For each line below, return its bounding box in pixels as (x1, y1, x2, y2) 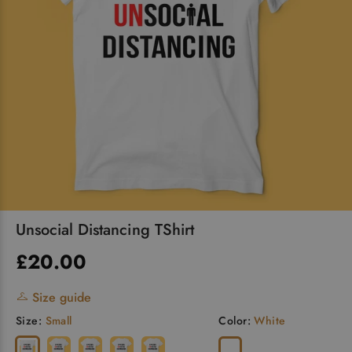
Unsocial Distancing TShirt (16, 218, 194, 241)
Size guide (28, 288, 91, 306)
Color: (218, 313, 255, 328)
